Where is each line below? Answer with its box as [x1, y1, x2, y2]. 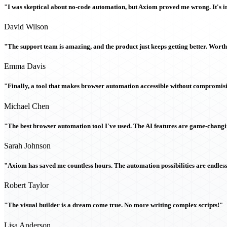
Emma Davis [4, 62, 46, 71]
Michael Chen [4, 101, 49, 110]
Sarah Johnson [4, 141, 51, 150]
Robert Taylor [4, 181, 49, 190]
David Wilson [4, 22, 48, 31]
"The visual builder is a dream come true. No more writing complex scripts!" [4, 201, 223, 209]
